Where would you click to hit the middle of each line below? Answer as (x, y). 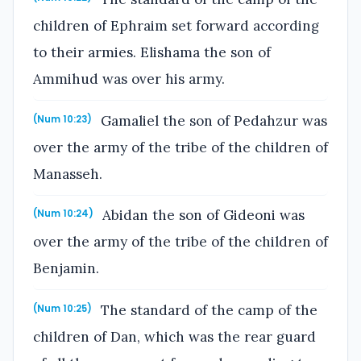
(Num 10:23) (62, 119)
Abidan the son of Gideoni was (202, 216)
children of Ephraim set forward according (176, 26)
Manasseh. (68, 174)
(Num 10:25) (62, 309)
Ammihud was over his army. (129, 79)
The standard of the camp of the (207, 311)
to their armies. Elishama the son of (152, 53)
